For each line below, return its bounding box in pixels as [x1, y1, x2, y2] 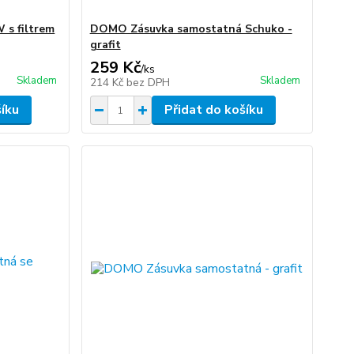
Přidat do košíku [164, 101, 263, 119]
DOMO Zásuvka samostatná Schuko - [89, 21, 292, 36]
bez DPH [126, 75, 170, 90]
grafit [89, 37, 121, 52]
